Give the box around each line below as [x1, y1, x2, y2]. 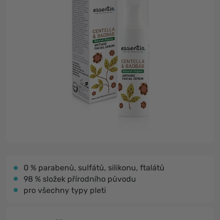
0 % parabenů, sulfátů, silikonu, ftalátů [24, 163, 165, 172]
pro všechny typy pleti [24, 186, 106, 195]
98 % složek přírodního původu [24, 174, 136, 184]
